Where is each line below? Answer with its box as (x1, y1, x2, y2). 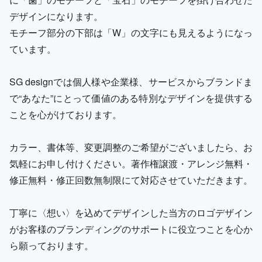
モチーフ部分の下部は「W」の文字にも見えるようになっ (9, 25, 253, 39)
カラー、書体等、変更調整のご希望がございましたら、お (9, 140, 253, 154)
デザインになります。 (9, 9, 103, 23)
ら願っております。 (9, 238, 94, 252)
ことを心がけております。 (9, 107, 122, 121)
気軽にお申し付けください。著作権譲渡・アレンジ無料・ (9, 156, 253, 170)
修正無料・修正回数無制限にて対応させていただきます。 (9, 173, 253, 187)
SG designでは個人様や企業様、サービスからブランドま (9, 74, 253, 88)
